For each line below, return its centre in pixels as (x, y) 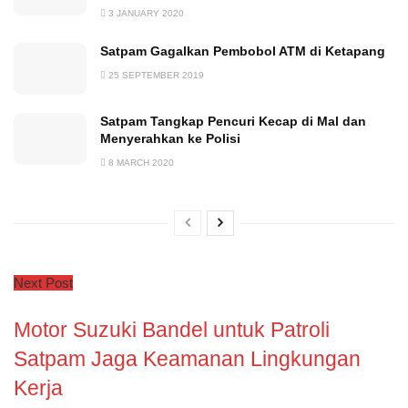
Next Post (43, 282)
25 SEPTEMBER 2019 (155, 75)
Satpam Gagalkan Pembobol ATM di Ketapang (243, 51)
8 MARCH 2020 (140, 162)
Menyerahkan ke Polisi (170, 138)
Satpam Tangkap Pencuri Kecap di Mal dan (233, 121)
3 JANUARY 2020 (145, 13)
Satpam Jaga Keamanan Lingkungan (187, 359)
